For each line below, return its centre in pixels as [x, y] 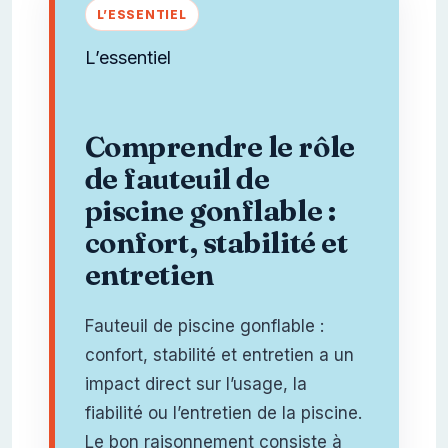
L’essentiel [127, 57]
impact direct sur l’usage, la [195, 383]
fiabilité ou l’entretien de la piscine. [223, 412]
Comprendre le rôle [219, 145]
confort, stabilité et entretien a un [219, 354]
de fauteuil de [177, 177]
